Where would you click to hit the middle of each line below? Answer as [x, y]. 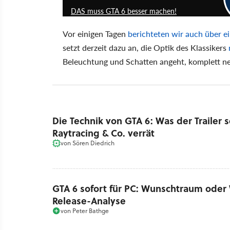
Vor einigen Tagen [95, 33]
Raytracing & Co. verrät [103, 133]
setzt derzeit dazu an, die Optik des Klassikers [146, 47]
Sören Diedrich [93, 143]
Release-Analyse [89, 200]
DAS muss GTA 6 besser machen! [124, 11]
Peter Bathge [91, 210]
